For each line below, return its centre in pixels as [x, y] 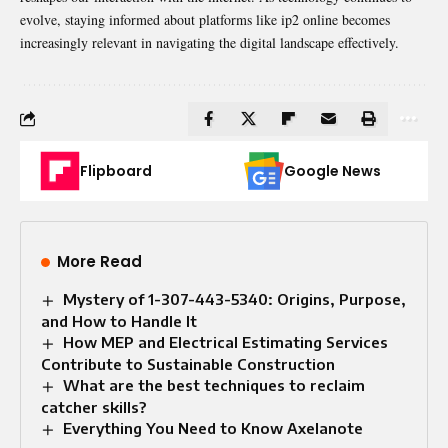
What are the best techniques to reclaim [214, 384]
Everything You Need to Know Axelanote [213, 427]
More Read [99, 261]
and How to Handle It [119, 320]
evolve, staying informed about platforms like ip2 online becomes [205, 19]
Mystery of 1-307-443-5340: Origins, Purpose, [235, 298]
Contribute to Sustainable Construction [188, 363]
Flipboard [116, 170]
